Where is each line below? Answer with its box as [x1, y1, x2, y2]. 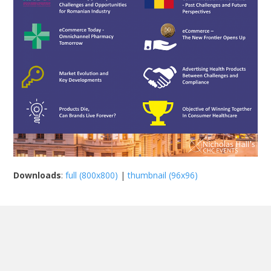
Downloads [13, 169, 62, 181]
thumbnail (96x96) [128, 169, 198, 181]
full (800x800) [65, 169, 119, 181]
